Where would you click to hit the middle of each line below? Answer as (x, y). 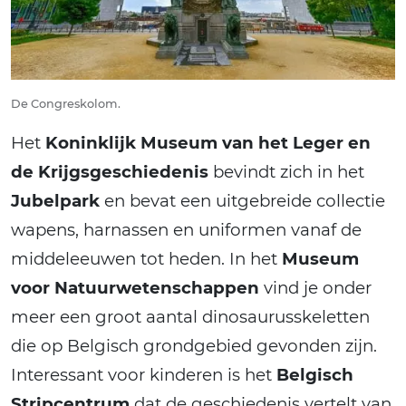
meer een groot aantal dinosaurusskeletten (190, 317)
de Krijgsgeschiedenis (110, 172)
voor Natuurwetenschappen (135, 288)
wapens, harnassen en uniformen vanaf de (186, 230)
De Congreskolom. (66, 104)
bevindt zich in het (286, 172)
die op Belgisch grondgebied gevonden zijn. (194, 346)
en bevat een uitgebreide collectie (242, 201)
